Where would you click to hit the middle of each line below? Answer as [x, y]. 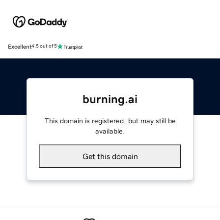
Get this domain [110, 156]
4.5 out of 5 [44, 46]
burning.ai [110, 99]
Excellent [20, 46]
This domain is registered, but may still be [110, 121]
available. [110, 131]
